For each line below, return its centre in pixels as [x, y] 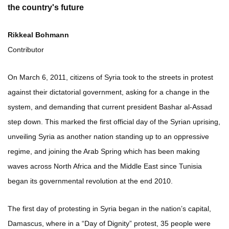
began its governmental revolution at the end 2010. [90, 181]
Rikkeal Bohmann [38, 35]
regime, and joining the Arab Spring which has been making [104, 152]
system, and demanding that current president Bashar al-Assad [110, 107]
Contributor [26, 50]
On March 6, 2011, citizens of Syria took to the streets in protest [110, 77]
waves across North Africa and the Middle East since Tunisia [105, 166]
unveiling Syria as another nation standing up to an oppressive [108, 137]
